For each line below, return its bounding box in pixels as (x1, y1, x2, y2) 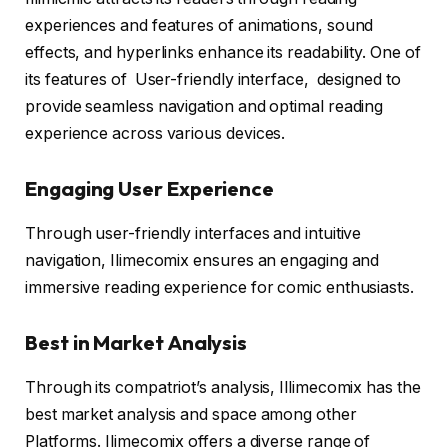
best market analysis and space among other (25, 404, 357, 424)
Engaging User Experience (25, 176, 275, 202)
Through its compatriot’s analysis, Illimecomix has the (25, 377, 421, 397)
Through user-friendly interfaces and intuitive (25, 223, 362, 243)
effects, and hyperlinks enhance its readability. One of (25, 42, 421, 62)
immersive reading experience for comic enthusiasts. (25, 277, 414, 297)
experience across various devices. (25, 123, 286, 143)
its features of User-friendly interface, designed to (25, 69, 401, 89)
